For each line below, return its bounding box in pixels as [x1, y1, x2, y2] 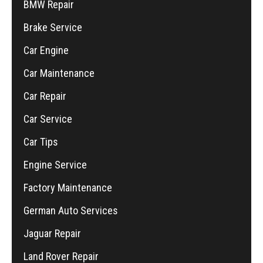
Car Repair [23, 89, 66, 102]
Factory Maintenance [23, 181, 112, 194]
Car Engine [23, 43, 69, 56]
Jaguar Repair [23, 227, 81, 240]
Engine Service [23, 158, 87, 171]
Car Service [23, 112, 72, 125]
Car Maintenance [23, 66, 95, 79]
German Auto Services [23, 204, 118, 217]
